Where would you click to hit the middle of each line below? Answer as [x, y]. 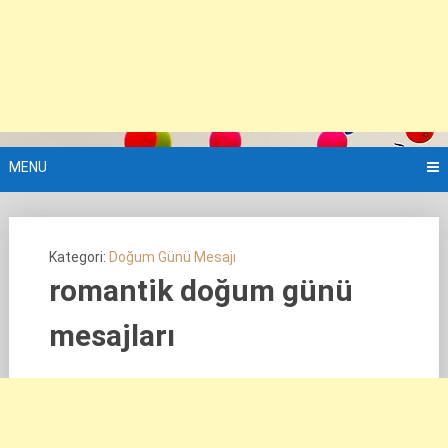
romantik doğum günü [200, 290]
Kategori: [78, 257]
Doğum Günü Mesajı [172, 257]
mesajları [111, 335]
